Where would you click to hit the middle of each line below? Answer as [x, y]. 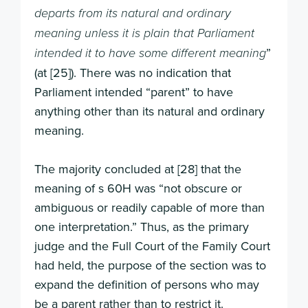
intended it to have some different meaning [150, 53]
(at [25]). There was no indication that [133, 72]
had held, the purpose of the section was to [150, 265]
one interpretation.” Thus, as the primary [142, 227]
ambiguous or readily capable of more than [150, 208]
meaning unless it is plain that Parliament [144, 33]
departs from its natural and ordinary [133, 13]
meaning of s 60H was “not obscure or [138, 188]
